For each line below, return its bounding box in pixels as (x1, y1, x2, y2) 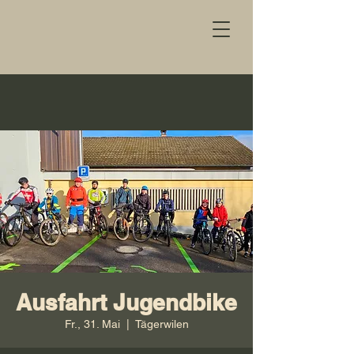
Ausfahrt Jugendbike (16, 289, 237, 315)
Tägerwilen (134, 318, 189, 330)
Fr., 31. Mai (64, 318, 120, 330)
